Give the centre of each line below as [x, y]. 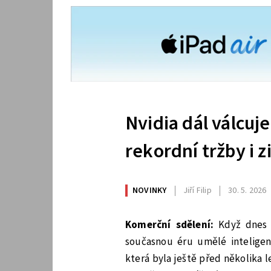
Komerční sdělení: [170, 225]
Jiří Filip [197, 191]
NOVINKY [150, 191]
